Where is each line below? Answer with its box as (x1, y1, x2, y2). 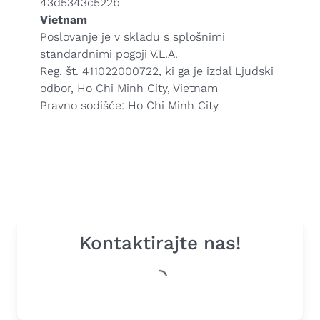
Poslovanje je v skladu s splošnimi (40, 30, 225, 44)
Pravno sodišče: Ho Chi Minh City (40, 99, 219, 112)
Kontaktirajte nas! (79, 232, 241, 254)
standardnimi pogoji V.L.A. (40, 47, 178, 61)
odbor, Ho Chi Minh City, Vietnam (40, 81, 218, 95)
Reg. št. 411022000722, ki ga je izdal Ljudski (40, 64, 274, 78)
